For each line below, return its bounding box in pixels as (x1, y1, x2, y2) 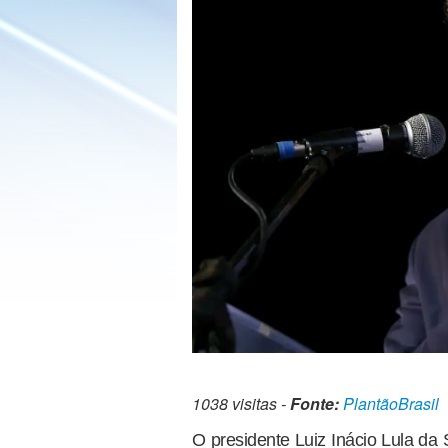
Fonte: (290, 392, 339, 416)
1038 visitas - (192, 392, 290, 416)
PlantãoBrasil (343, 392, 439, 416)
